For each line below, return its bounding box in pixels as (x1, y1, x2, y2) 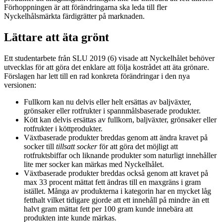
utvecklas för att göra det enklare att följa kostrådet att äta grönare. (4, 62, 209, 71)
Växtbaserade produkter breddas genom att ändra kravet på (24, 133, 208, 142)
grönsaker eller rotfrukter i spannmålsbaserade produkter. (24, 106, 201, 115)
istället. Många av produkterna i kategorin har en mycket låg (24, 186, 211, 195)
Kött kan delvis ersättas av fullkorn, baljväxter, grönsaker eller (24, 115, 217, 124)
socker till (24, 142, 56, 151)
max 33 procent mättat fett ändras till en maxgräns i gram (24, 177, 201, 186)
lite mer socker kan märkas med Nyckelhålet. (24, 160, 164, 168)
